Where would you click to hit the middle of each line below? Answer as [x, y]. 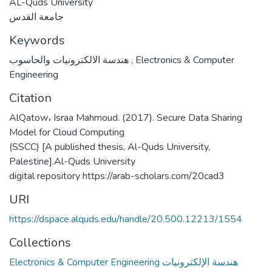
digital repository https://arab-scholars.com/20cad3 [117, 176]
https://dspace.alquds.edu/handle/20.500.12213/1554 [126, 219]
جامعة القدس [36, 17]
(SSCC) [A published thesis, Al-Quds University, [110, 147]
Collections [40, 243]
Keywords [37, 40]
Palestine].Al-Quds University [72, 161]
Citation [30, 98]
